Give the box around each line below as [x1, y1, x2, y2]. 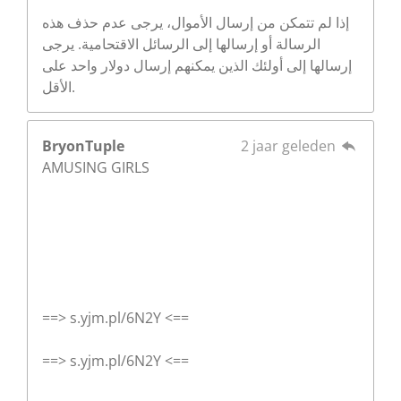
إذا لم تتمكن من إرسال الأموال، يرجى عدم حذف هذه [42, 12, 349, 32]
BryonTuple [42, 135, 124, 156]
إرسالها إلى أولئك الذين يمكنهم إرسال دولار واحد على [42, 55, 352, 75]
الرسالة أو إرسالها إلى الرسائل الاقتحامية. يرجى [42, 33, 320, 54]
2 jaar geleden [240, 135, 339, 156]
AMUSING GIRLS [42, 157, 149, 177]
